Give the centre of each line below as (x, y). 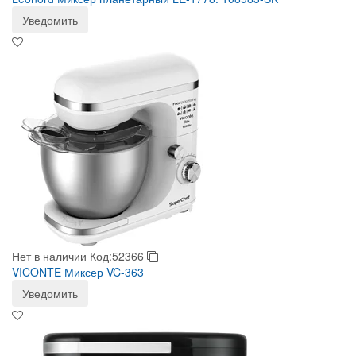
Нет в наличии (49, 256)
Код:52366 (118, 256)
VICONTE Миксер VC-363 (78, 272)
